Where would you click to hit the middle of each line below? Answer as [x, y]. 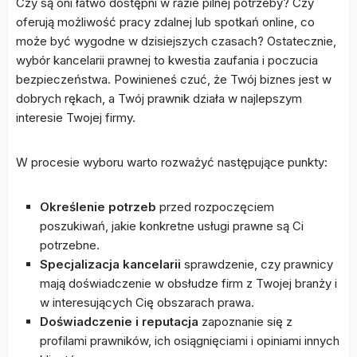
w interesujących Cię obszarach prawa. [147, 302]
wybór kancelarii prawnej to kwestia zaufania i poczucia [167, 60]
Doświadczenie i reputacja [119, 322]
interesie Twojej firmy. [76, 118]
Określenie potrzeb [98, 207]
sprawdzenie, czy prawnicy [257, 264]
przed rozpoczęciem [215, 207]
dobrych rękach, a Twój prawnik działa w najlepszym [159, 98]
